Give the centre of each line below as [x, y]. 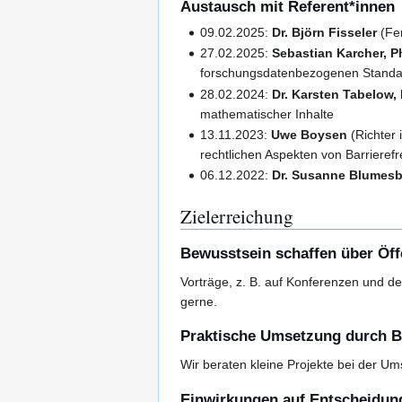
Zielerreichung [237, 217]
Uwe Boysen [310, 135]
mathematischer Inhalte [267, 114]
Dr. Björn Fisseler [325, 32]
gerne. [199, 302]
